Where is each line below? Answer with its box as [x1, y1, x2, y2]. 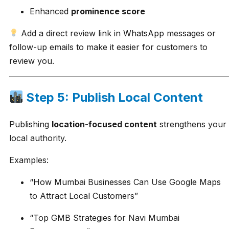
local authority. [9, 133, 66, 144]
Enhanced [30, 6, 71, 16]
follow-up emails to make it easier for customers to [9, 41, 208, 52]
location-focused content [52, 119, 157, 130]
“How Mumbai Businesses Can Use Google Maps [30, 177, 221, 188]
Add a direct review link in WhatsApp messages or [18, 28, 216, 38]
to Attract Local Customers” [30, 191, 138, 201]
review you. [9, 55, 54, 66]
